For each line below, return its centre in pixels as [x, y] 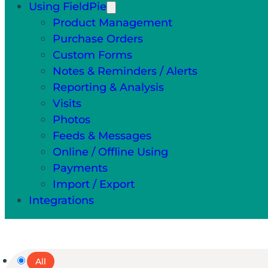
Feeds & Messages [102, 135]
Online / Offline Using [110, 151]
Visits [67, 103]
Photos [71, 119]
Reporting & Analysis [108, 87]
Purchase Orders [98, 38]
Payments [80, 167]
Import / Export [94, 184]
